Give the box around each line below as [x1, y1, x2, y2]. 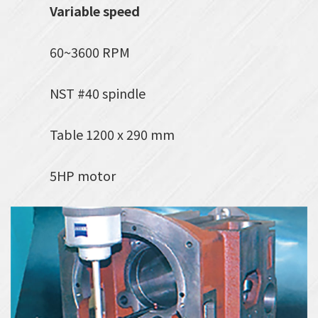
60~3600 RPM [50, 42, 130, 61]
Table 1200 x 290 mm [50, 124, 175, 143]
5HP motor [50, 165, 116, 185]
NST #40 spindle [50, 83, 146, 102]
